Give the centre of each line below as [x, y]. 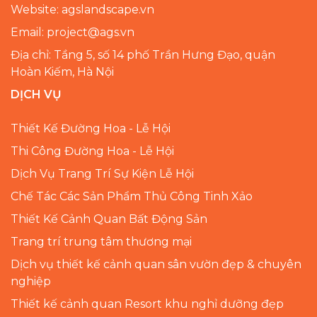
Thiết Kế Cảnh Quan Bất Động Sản [109, 219]
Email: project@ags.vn [73, 32]
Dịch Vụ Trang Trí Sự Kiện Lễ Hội [102, 173]
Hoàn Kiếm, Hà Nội [62, 71]
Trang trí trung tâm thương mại [101, 241]
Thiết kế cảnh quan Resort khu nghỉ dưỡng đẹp [147, 304]
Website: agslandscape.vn [82, 9]
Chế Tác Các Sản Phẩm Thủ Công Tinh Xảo [132, 196]
